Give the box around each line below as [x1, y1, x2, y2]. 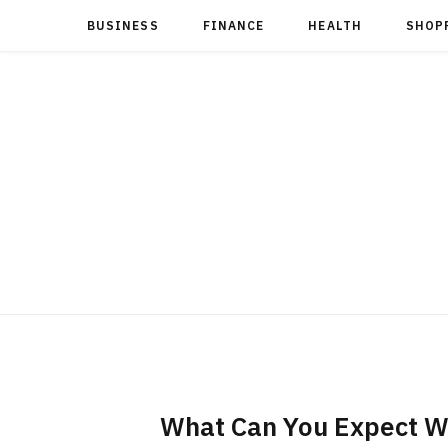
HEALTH [308, 18, 362, 33]
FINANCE [202, 18, 265, 33]
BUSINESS [87, 18, 159, 33]
